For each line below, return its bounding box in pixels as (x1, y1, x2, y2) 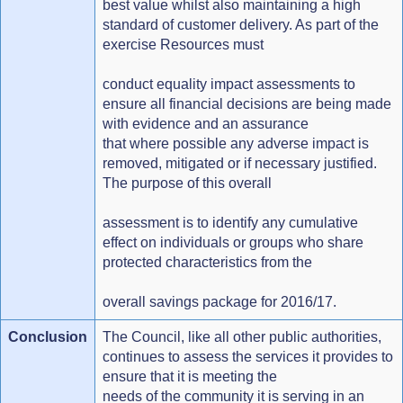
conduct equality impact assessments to (103, 76, 355, 92)
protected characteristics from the (103, 254, 312, 270)
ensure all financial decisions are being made (103, 95, 391, 112)
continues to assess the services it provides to (103, 348, 393, 364)
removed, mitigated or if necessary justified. (103, 155, 377, 171)
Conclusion (8, 328, 87, 345)
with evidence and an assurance (103, 115, 309, 131)
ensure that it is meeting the (103, 368, 277, 384)
